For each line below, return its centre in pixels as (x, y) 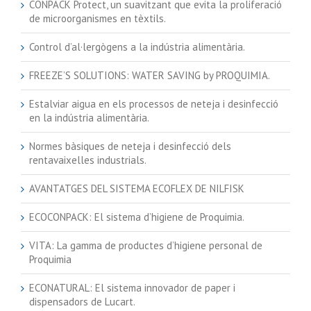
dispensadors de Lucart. (82, 302)
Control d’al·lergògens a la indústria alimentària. (137, 47)
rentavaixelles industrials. (88, 160)
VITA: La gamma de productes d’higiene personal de (146, 246)
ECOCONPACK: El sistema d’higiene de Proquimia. (137, 217)
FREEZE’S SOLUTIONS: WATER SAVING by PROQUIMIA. (150, 76)
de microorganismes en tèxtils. (98, 19)
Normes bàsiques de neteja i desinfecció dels (130, 146)
